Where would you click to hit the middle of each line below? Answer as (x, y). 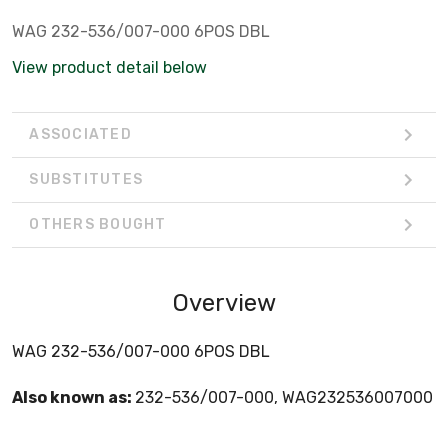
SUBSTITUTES (86, 180)
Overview (224, 302)
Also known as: (73, 397)
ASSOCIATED (80, 135)
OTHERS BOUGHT (98, 225)
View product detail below (109, 67)
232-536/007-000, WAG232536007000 (284, 397)
